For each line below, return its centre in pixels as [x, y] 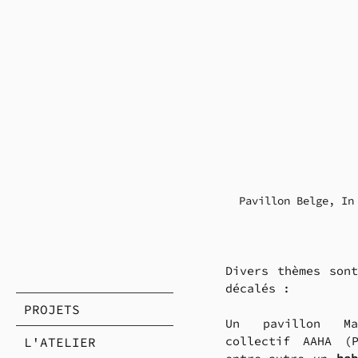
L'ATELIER [60, 342]
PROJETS [52, 309]
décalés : [261, 288]
